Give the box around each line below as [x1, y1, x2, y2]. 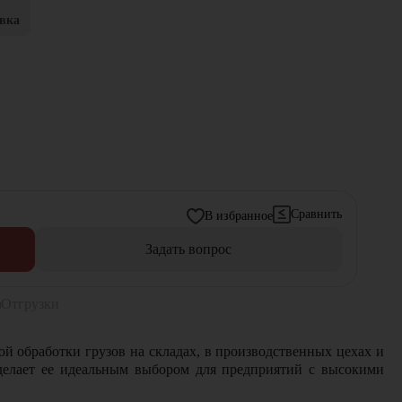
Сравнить [291, 207, 342, 221]
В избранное [205, 209, 273, 223]
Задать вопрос [144, 241, 232, 257]
